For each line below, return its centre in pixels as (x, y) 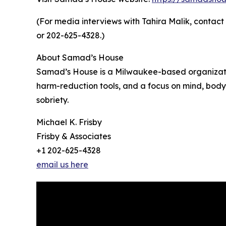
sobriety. (52, 100)
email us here (62, 165)
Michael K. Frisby (69, 122)
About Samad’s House (80, 58)
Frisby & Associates (74, 136)
